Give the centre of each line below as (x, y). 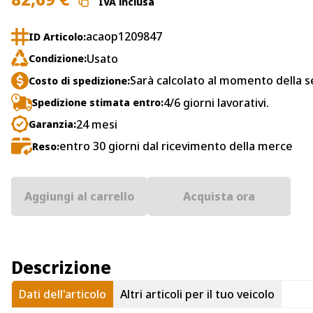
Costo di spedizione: (79, 80)
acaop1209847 (124, 37)
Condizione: (58, 59)
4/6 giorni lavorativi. (216, 102)
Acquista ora (219, 197)
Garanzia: (52, 124)
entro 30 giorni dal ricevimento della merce (176, 146)
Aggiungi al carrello (79, 197)
